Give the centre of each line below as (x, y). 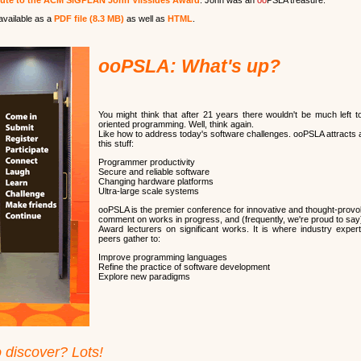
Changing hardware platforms (156, 181)
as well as (145, 19)
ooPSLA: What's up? (189, 66)
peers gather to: (129, 239)
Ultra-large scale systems (148, 191)
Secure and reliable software (154, 172)
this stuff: (116, 143)
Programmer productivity (146, 162)
